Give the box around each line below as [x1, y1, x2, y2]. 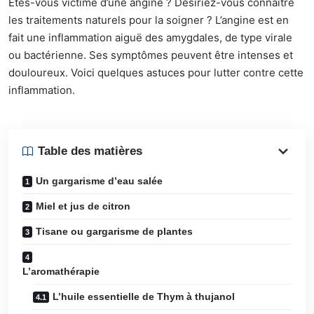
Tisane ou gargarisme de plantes [36, 225, 193, 237]
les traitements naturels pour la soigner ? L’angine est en [8, 13, 289, 27]
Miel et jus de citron [36, 200, 130, 212]
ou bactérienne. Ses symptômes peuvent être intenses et [8, 48, 293, 62]
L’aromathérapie [22, 265, 287, 277]
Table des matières [38, 144, 142, 158]
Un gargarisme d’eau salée [36, 175, 163, 186]
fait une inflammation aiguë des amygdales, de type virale [8, 31, 292, 45]
